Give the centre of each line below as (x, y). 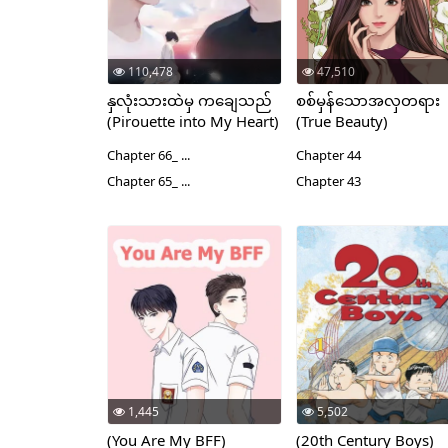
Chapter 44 (329, 155)
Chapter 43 (329, 181)
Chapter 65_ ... (148, 181)
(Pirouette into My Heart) (193, 121)
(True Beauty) (342, 121)
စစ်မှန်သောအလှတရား (368, 100)
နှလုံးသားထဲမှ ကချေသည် (189, 100)
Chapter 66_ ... (148, 155)
